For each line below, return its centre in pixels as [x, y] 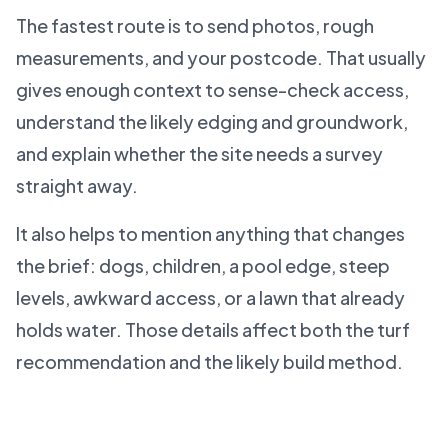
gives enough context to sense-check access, [212, 89]
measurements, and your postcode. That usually [221, 57]
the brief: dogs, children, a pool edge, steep [203, 265]
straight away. [77, 185]
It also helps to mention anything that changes [210, 233]
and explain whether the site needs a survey [199, 153]
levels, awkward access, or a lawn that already [210, 297]
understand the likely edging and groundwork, [212, 121]
